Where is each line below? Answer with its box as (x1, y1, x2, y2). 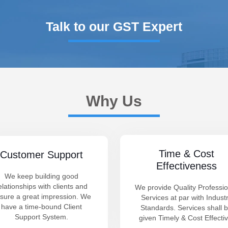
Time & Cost (158, 148, 214, 159)
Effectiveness (156, 160, 217, 172)
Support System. (15, 213, 69, 221)
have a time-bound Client (1, 203, 82, 211)
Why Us (86, 93, 142, 109)
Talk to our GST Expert (46, 19, 182, 34)
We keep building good (5, 172, 79, 180)
